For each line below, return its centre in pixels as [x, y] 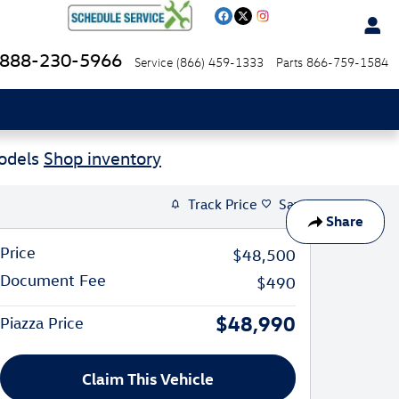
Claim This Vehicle [148, 379]
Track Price [223, 204]
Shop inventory [102, 157]
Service [154, 62]
